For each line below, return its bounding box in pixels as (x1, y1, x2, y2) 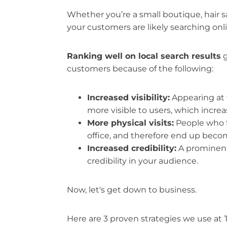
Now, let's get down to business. (67, 185, 197, 195)
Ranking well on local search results (67, 51, 221, 61)
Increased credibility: (87, 143, 176, 154)
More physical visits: (87, 118, 174, 128)
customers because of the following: (67, 64, 213, 74)
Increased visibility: (87, 93, 170, 103)
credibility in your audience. (87, 156, 198, 166)
